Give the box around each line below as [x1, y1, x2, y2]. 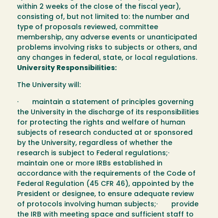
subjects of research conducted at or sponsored [17, 129, 193, 137]
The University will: [17, 82, 81, 90]
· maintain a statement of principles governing [17, 99, 194, 107]
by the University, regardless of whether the [17, 140, 172, 147]
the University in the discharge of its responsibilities [17, 109, 199, 117]
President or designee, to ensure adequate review [17, 191, 194, 199]
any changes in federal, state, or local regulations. [17, 54, 199, 62]
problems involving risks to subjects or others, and [17, 44, 197, 52]
